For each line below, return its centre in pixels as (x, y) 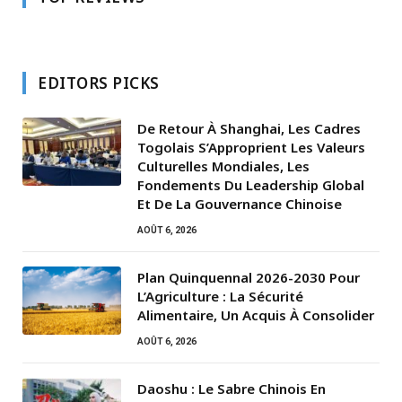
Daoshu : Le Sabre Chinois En (232, 389)
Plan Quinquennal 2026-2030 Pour (249, 278)
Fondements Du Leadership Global (251, 185)
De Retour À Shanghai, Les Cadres (249, 129)
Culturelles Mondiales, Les (223, 166)
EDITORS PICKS (99, 83)
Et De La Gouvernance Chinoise (240, 204)
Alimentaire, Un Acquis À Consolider (256, 315)
